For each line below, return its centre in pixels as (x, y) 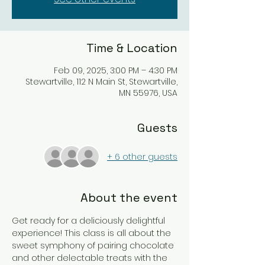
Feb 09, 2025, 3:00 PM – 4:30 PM (116, 70)
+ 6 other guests (142, 156)
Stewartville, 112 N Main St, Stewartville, (101, 82)
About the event (129, 198)
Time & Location (132, 48)
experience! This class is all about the (93, 233)
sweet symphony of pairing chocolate (94, 245)
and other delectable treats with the (91, 258)
